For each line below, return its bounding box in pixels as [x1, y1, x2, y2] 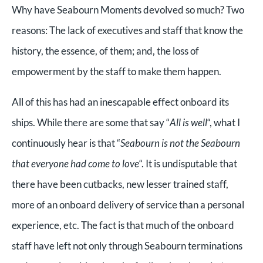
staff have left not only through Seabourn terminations [12, 239, 242, 252]
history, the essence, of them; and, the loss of [12, 44, 199, 57]
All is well [170, 116, 207, 129]
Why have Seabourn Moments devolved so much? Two [12, 3, 244, 16]
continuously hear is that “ [12, 136, 120, 149]
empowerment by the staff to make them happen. [12, 65, 221, 77]
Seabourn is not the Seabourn [120, 136, 240, 149]
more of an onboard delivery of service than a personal [12, 198, 244, 211]
